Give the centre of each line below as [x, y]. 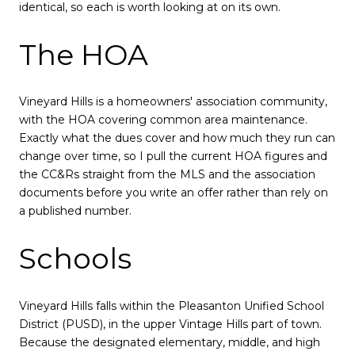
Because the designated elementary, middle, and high [170, 342]
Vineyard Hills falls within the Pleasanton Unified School [172, 305]
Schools [75, 259]
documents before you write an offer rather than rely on [174, 193]
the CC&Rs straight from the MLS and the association [167, 175]
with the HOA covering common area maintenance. [163, 120]
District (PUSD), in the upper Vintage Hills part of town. [170, 324]
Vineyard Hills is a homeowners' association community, [173, 102]
